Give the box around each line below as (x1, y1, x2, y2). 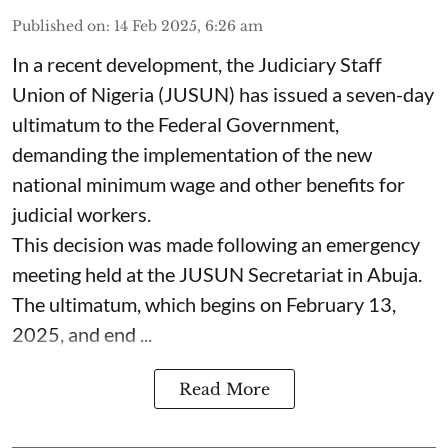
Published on (12, 17, 106, 35)
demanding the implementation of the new (12, 142, 372, 166)
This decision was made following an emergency (12, 232, 420, 256)
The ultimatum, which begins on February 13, (12, 292, 396, 316)
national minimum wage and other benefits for (12, 172, 405, 196)
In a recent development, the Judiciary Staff (12, 52, 382, 76)
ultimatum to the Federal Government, (12, 112, 339, 136)
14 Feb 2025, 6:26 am (114, 17, 263, 35)
